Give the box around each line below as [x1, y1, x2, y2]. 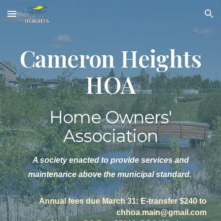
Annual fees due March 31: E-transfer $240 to [38, 197, 207, 205]
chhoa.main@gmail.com [116, 208, 207, 217]
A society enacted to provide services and [32, 156, 189, 164]
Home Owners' [49, 107, 172, 128]
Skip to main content [8, 14, 78, 23]
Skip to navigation [151, 14, 213, 23]
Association [63, 125, 158, 147]
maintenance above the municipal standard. [28, 170, 191, 179]
